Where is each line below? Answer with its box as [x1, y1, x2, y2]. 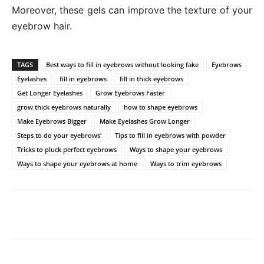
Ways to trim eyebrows [150, 159, 222, 169]
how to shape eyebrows [124, 103, 197, 112]
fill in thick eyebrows [120, 74, 183, 84]
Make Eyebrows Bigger [17, 117, 87, 126]
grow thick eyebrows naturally [17, 103, 111, 112]
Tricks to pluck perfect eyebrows [17, 145, 117, 154]
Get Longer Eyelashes [17, 88, 82, 98]
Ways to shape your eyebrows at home [17, 159, 137, 169]
